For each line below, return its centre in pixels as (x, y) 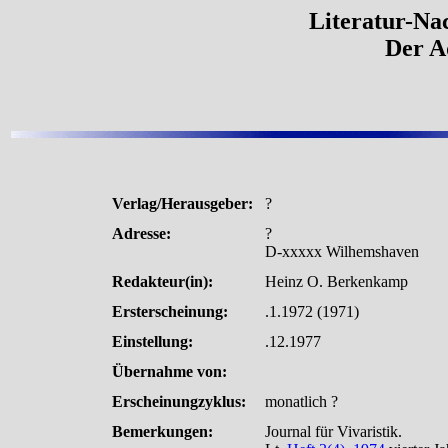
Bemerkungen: (162, 431)
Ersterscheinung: (169, 311)
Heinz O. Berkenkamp (336, 281)
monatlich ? (301, 401)
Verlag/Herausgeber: (182, 203)
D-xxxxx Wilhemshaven (341, 251)
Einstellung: (152, 341)
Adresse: (141, 233)
